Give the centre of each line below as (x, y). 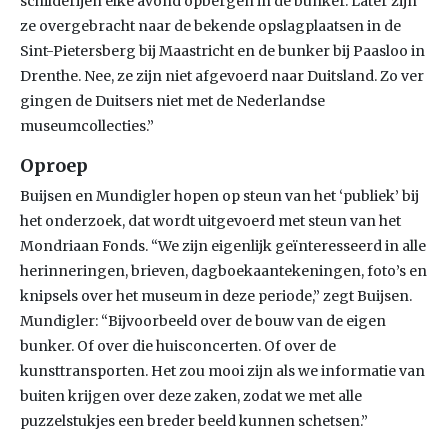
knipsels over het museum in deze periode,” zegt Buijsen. (216, 296)
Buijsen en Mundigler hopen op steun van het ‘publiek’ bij (219, 196)
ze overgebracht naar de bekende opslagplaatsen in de (210, 26)
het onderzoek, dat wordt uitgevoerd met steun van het (210, 221)
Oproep (54, 165)
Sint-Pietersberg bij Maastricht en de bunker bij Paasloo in (222, 51)
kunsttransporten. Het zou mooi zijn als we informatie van (222, 371)
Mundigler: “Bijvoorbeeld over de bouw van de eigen (203, 321)
